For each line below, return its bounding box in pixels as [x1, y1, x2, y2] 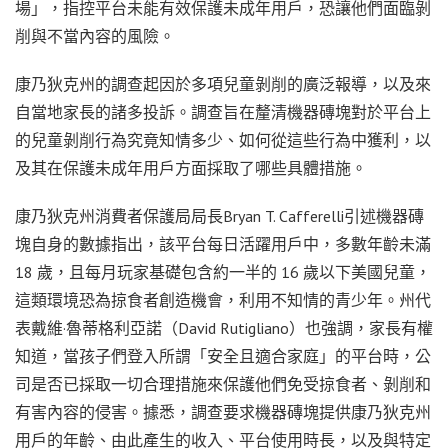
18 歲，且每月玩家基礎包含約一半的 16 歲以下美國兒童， [15, 261, 431, 282]
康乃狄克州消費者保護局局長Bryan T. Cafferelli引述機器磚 [15, 205, 424, 226]
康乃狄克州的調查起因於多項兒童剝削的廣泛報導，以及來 [15, 73, 431, 94]
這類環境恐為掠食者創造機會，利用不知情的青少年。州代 [15, 289, 431, 310]
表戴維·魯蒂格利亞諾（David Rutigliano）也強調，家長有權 [15, 317, 433, 338]
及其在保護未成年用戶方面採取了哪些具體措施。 [15, 157, 367, 178]
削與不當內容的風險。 [15, 25, 175, 46]
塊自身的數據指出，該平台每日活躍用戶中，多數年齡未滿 [15, 233, 431, 254]
